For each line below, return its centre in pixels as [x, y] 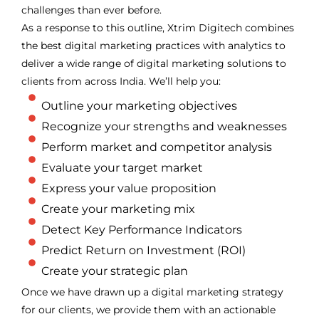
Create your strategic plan [114, 271]
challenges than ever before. [91, 10]
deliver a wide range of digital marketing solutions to [154, 63]
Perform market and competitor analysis [156, 147]
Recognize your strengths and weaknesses [164, 126]
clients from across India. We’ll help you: [121, 81]
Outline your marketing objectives [139, 105]
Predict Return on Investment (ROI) [143, 250]
